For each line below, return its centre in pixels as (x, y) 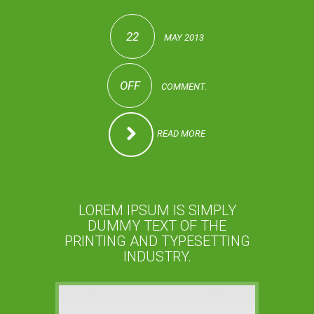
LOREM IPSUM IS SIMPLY (157, 210)
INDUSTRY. (157, 256)
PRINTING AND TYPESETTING (157, 241)
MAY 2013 (183, 37)
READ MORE (181, 133)
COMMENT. (183, 86)
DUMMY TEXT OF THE (157, 225)
